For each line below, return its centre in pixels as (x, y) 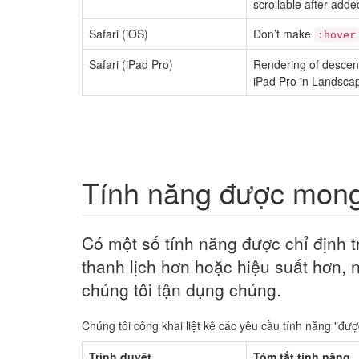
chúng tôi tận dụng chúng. (182, 289)
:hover (337, 35)
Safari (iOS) (119, 34)
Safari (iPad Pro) (131, 64)
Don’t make (284, 34)
